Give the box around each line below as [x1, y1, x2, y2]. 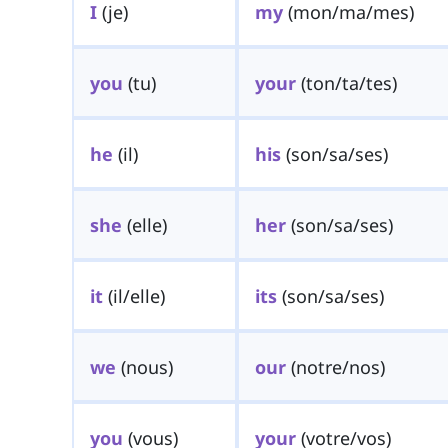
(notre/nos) [285, 354, 385, 379]
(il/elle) [102, 283, 165, 308]
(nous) [115, 354, 173, 379]
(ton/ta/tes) [295, 70, 397, 95]
